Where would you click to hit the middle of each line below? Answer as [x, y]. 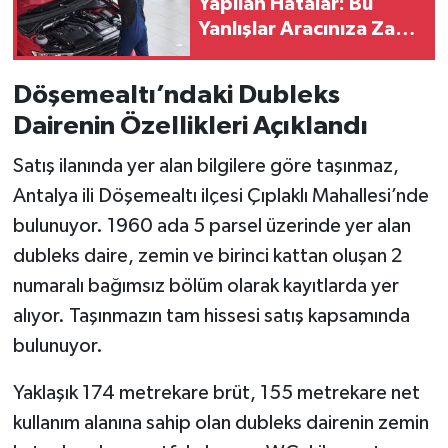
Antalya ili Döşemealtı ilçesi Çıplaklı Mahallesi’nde [220, 195]
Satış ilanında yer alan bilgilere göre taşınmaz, [205, 165]
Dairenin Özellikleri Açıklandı [190, 126]
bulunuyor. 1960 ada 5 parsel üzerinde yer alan [211, 225]
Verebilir [238, 53]
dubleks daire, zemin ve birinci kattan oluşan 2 [207, 255]
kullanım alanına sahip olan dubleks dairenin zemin [220, 422]
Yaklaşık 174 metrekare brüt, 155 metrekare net [216, 392]
